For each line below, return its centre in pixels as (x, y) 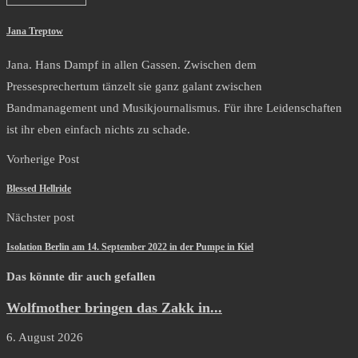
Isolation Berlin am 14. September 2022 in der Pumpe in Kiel (130, 247)
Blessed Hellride (39, 188)
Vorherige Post (43, 159)
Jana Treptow (35, 32)
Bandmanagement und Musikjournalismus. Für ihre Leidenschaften (174, 107)
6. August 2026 (45, 337)
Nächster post (40, 218)
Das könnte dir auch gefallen (81, 277)
